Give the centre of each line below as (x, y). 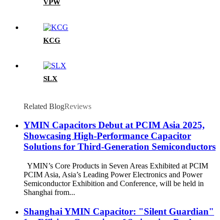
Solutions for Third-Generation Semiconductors (120, 147)
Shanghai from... (49, 192)
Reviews (78, 106)
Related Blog (44, 106)
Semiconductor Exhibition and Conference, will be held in (114, 184)
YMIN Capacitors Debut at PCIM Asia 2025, (114, 125)
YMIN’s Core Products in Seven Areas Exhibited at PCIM (116, 166)
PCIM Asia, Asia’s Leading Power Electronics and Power (113, 175)
